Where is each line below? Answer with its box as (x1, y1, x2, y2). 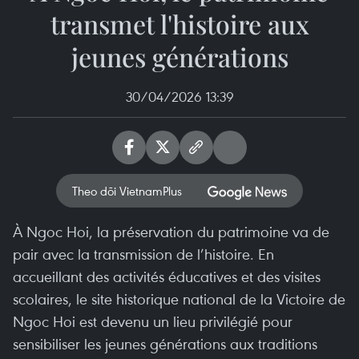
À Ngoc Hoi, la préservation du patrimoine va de (13, 221, 329, 241)
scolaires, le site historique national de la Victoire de (13, 288, 345, 309)
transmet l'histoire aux (50, 6, 309, 41)
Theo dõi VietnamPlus (72, 183, 182, 199)
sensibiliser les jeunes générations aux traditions (13, 333, 317, 353)
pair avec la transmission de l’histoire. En (13, 244, 274, 264)
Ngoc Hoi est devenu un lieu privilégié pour (13, 311, 292, 331)
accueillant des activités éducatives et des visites (13, 266, 321, 286)
